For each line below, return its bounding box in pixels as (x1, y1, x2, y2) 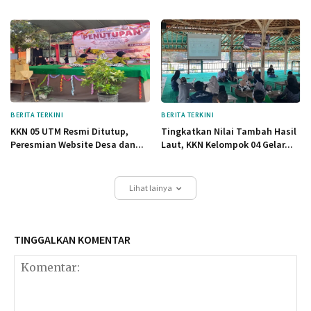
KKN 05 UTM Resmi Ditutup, (10, 125, 128, 138)
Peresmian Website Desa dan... (10, 138, 144, 151)
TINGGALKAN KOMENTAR (14, 233, 131, 247)
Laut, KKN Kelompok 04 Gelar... (161, 138, 293, 151)
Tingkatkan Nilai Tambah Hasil (161, 125, 296, 138)
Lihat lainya (129, 183, 172, 194)
